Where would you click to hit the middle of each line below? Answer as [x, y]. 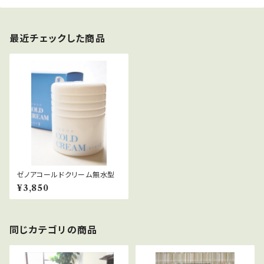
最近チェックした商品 [57, 38]
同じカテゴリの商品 [54, 230]
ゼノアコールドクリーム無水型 [66, 175]
